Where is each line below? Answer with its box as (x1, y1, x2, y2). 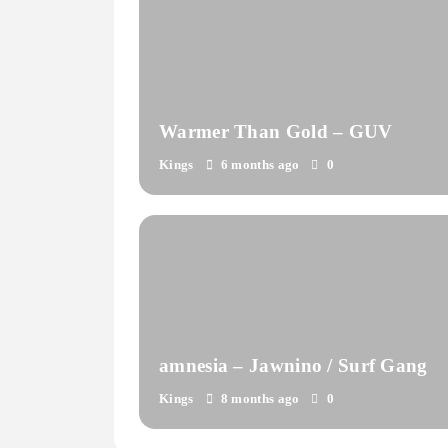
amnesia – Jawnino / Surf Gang (337, 354, 428, 376)
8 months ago (220, 390, 300, 406)
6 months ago (220, 157, 300, 173)
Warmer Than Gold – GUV (159, 121, 393, 143)
